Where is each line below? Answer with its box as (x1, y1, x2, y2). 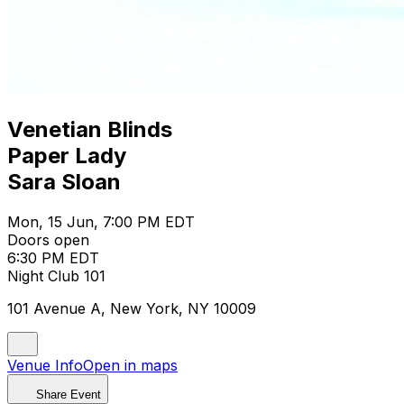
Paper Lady (7, 142, 126, 169)
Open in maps (83, 355, 178, 374)
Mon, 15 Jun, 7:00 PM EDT (7, 212, 195, 231)
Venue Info (7, 355, 83, 374)
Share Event (36, 387, 101, 401)
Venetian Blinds (7, 115, 172, 142)
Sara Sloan (7, 168, 121, 195)
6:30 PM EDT (7, 248, 99, 267)
